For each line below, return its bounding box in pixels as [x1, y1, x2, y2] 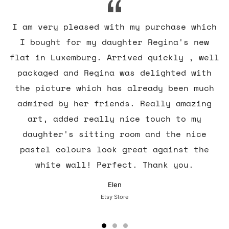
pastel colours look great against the [20, 143, 209, 155]
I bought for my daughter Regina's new [20, 35, 209, 48]
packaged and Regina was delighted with [17, 66, 212, 79]
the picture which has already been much [15, 81, 214, 94]
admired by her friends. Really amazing [17, 97, 212, 109]
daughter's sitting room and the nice [22, 127, 207, 140]
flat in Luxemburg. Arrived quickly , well [10, 51, 219, 63]
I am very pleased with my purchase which [12, 20, 217, 33]
